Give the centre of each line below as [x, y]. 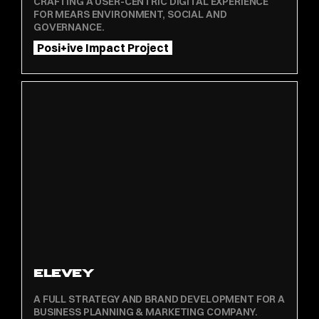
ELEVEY [64, 274]
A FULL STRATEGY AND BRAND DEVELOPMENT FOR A [159, 299]
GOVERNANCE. [69, 27]
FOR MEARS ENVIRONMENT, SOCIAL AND [130, 14]
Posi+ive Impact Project [103, 47]
